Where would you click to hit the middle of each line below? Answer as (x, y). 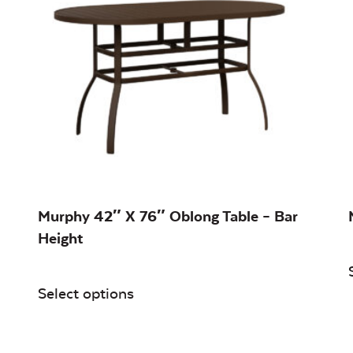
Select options (85, 294)
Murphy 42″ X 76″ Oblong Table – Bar (167, 216)
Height (60, 238)
